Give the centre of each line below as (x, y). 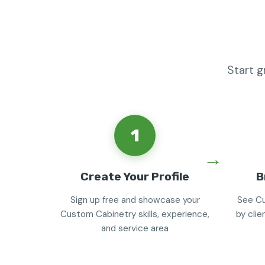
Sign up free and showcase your (135, 200)
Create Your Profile (135, 177)
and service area (135, 228)
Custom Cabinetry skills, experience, (135, 214)
